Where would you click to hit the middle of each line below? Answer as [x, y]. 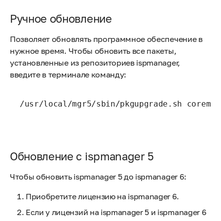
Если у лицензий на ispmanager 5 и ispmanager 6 [116, 212]
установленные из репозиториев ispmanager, [95, 62]
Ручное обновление [61, 18]
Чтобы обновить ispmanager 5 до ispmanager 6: [98, 176]
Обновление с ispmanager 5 [82, 156]
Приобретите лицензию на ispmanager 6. [103, 196]
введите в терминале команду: [68, 74]
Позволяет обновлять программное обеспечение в [106, 39]
